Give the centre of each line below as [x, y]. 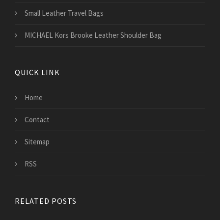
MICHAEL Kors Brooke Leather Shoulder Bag [93, 35]
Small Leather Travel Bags [64, 13]
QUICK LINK [37, 72]
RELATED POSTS [46, 201]
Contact [37, 120]
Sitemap [37, 142]
